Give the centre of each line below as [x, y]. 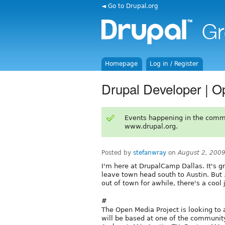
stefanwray [150, 152]
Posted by [117, 152]
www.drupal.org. [151, 126]
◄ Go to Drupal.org [130, 6]
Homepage [122, 64]
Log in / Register [174, 64]
